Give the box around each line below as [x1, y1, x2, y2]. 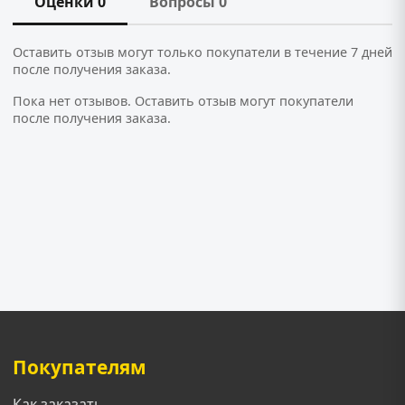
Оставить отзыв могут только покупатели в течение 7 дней [13, 42, 392, 61]
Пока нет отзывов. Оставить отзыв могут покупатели [13, 91, 353, 109]
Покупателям [13, 354, 146, 380]
